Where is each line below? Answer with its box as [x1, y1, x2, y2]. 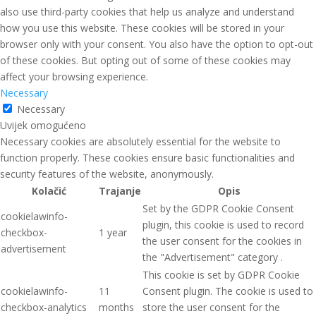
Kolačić [32, 184, 66, 198]
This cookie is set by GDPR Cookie [142, 268, 300, 282]
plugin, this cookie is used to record [142, 218, 304, 232]
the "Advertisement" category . [142, 250, 283, 265]
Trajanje [99, 184, 141, 198]
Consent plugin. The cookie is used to [142, 284, 313, 298]
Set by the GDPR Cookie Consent [142, 202, 294, 216]
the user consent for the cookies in [142, 234, 302, 248]
